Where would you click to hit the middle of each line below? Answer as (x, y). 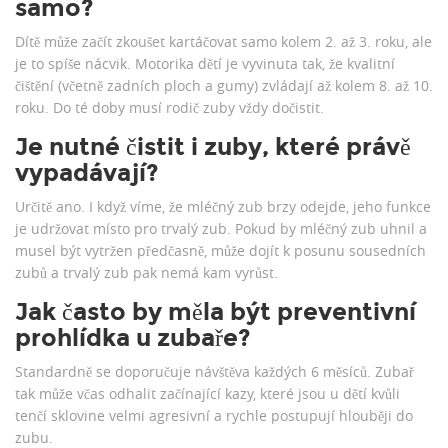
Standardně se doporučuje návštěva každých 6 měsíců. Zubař (214, 372)
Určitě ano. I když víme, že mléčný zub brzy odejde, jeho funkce (223, 207)
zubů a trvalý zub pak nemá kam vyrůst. (146, 273)
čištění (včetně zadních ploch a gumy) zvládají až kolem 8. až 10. (224, 86)
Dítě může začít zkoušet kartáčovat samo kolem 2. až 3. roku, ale (223, 42)
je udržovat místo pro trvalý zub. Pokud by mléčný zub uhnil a (221, 229)
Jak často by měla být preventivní (215, 312)
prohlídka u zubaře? (133, 338)
